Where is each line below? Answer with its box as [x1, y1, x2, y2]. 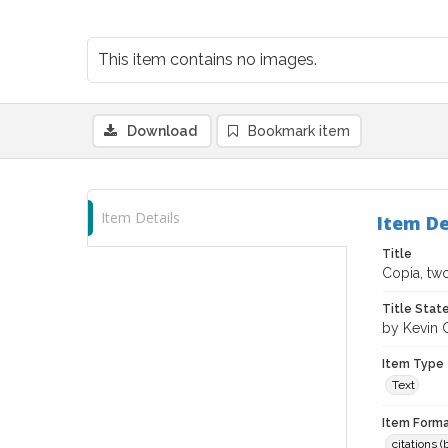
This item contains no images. [98, 50, 317, 69]
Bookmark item [248, 123, 350, 139]
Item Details [101, 208, 180, 227]
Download [127, 123, 197, 139]
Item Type [382, 357, 444, 371]
